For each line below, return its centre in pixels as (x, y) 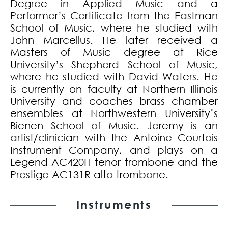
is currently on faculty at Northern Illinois (114, 89)
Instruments (114, 205)
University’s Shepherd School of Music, (114, 65)
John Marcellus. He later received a (114, 40)
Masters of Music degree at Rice (114, 52)
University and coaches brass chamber (114, 101)
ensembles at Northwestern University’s (114, 113)
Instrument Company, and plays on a (114, 150)
